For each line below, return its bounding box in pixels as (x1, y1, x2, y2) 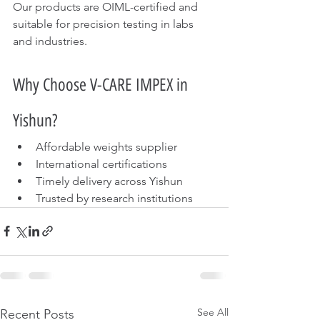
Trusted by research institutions (36, 191, 193, 205)
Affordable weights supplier (36, 139, 177, 154)
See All (197, 305, 229, 319)
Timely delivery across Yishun (36, 174, 183, 188)
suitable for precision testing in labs (13, 16, 196, 31)
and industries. (13, 34, 87, 48)
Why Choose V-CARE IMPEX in (13, 74, 191, 95)
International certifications (36, 156, 167, 171)
